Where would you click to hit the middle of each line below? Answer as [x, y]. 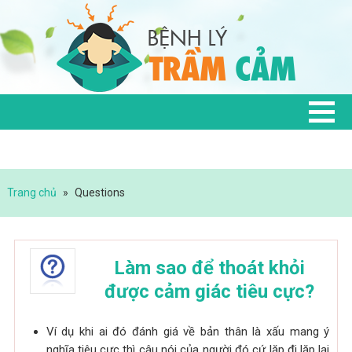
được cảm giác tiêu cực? [209, 291]
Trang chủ [31, 192]
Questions [99, 192]
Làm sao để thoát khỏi [209, 268]
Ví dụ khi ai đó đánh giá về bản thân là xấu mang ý [188, 331]
